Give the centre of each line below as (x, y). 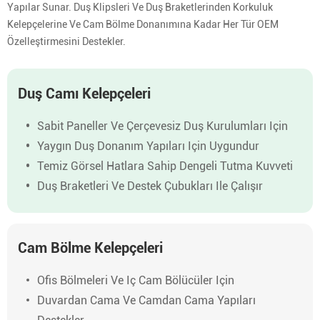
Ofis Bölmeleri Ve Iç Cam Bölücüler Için (135, 281)
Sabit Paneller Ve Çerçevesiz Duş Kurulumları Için (162, 126)
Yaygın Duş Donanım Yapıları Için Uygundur (148, 146)
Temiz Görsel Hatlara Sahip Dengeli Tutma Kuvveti (165, 166)
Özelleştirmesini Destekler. (66, 41)
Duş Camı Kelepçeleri (84, 93)
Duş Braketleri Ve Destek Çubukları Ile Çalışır (150, 186)
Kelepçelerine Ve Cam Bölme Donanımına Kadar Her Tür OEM (143, 24)
